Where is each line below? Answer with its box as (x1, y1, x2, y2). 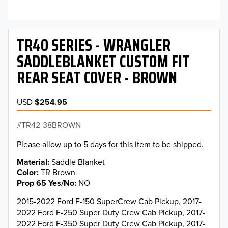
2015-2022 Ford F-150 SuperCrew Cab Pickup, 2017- (17, 195, 202, 207)
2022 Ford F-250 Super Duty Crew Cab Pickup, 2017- (17, 206, 205, 218)
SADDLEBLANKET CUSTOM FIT (17, 49, 190, 75)
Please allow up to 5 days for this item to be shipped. (17, 138, 204, 150)
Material (17, 156, 47, 168)
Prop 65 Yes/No (17, 177, 74, 189)
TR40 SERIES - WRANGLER (17, 33, 170, 59)
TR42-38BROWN (21, 119, 81, 131)
